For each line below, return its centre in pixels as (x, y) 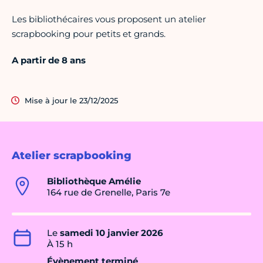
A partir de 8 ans (49, 60)
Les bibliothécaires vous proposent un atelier (109, 19)
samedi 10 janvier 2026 (112, 233)
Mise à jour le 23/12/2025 (71, 101)
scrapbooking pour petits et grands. (89, 34)
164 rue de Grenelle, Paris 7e (109, 193)
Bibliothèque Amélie (94, 181)
